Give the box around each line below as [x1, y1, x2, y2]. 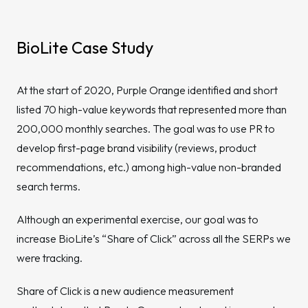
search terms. [16, 179, 80, 193]
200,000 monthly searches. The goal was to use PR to [16, 122, 275, 135]
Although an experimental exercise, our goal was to [16, 212, 258, 226]
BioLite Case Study [16, 37, 153, 58]
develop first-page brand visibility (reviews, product [16, 141, 256, 155]
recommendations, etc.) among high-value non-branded [16, 160, 281, 174]
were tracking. [16, 251, 82, 265]
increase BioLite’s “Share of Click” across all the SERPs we [16, 232, 291, 245]
